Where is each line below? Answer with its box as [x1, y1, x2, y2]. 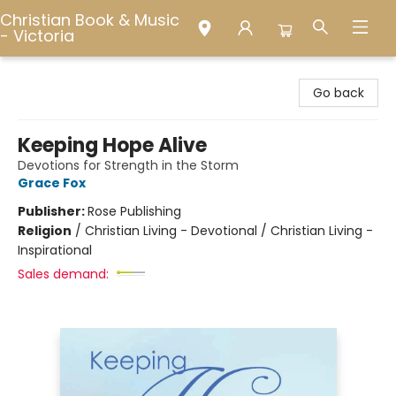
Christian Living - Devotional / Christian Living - [85, 222, 373, 240]
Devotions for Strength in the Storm [18, 156, 239, 174]
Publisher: [18, 202, 88, 220]
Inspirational [18, 241, 92, 259]
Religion [18, 222, 72, 240]
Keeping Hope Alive [18, 132, 207, 159]
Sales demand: [18, 265, 109, 283]
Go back [313, 84, 364, 102]
